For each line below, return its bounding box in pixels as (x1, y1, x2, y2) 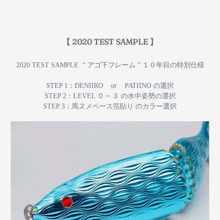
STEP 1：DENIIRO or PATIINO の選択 (46, 82, 174, 90)
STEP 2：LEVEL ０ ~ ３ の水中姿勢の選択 (44, 92, 176, 100)
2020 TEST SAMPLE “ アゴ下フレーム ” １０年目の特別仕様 (16, 61, 204, 69)
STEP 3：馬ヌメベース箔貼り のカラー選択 (43, 103, 177, 110)
